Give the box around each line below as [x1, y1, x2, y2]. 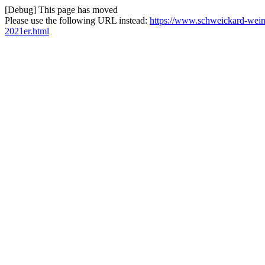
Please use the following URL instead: [5, 15, 150, 25]
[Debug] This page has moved [5, 5, 118, 15]
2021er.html [5, 26, 49, 36]
